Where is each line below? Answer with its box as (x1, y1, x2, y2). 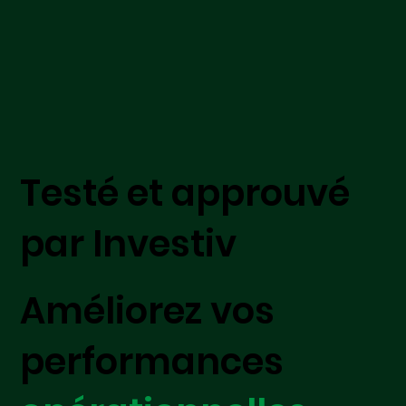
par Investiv (20, 218, 237, 270)
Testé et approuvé (20, 168, 351, 219)
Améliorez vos (20, 285, 275, 336)
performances (20, 335, 285, 387)
